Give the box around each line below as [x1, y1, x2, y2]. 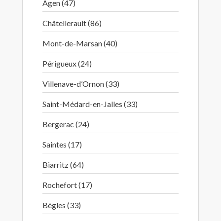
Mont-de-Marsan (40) [42, 38, 117, 48]
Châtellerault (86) [42, 18, 102, 28]
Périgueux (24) [42, 59, 92, 68]
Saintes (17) [42, 140, 82, 149]
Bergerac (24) [42, 119, 89, 129]
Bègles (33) [42, 200, 81, 210]
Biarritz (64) [42, 160, 84, 169]
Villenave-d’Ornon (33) [42, 79, 119, 88]
